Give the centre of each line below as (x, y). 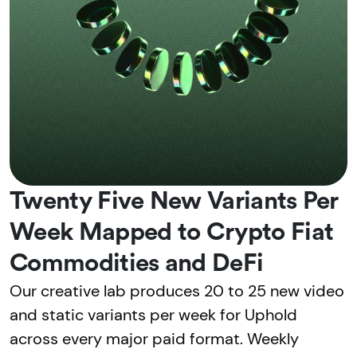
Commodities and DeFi (137, 263)
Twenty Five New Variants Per (174, 201)
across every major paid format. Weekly (154, 338)
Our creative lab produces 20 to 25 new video (177, 290)
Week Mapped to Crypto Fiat (172, 232)
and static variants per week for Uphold (153, 314)
